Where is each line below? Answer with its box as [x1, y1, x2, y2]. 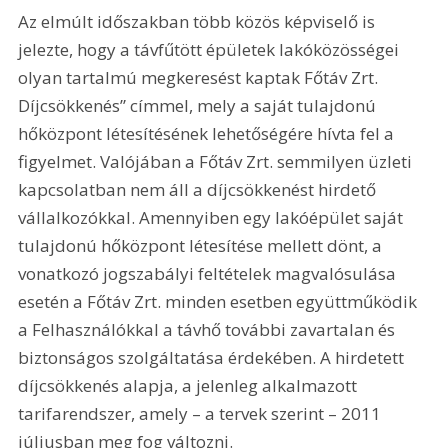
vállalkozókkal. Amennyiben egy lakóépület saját [18, 205, 408, 229]
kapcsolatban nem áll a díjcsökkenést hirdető [18, 177, 381, 201]
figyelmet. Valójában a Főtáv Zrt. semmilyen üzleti [18, 149, 417, 173]
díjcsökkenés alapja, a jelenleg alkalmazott [18, 373, 362, 397]
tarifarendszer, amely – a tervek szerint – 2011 [18, 401, 386, 425]
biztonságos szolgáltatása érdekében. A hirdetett [18, 345, 409, 369]
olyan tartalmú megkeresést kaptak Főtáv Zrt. [18, 65, 383, 89]
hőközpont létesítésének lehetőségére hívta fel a [18, 121, 399, 145]
